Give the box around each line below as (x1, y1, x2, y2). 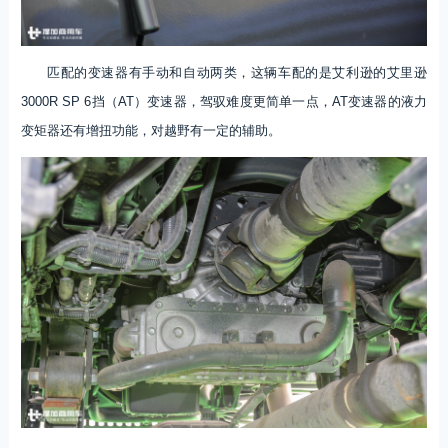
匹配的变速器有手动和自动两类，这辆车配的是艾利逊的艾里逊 (46, 65, 428, 81)
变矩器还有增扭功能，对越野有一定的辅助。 (20, 123, 281, 139)
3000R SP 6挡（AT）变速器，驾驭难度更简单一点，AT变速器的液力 (20, 94, 428, 110)
